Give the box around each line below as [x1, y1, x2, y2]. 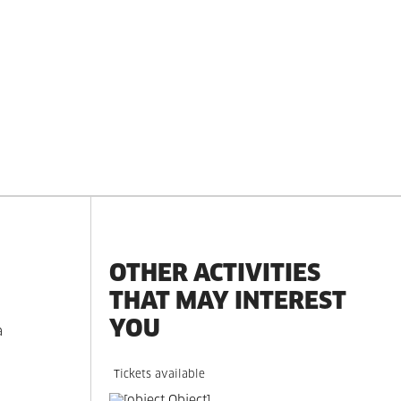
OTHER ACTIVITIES [109, 258, 321, 287]
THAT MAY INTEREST [109, 286, 347, 315]
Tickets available [114, 370, 206, 380]
